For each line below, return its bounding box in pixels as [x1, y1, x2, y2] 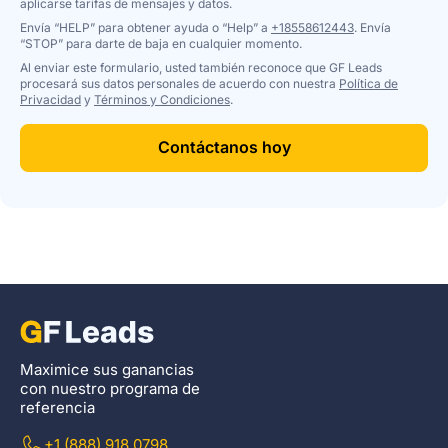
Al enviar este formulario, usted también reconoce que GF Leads [20, 59, 382, 75]
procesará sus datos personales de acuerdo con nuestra [20, 75, 339, 91]
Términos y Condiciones [94, 91, 230, 107]
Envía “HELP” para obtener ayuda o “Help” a [20, 19, 271, 35]
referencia [20, 397, 95, 417]
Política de [339, 75, 398, 91]
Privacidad [20, 91, 81, 107]
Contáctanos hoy [157, 137, 291, 158]
